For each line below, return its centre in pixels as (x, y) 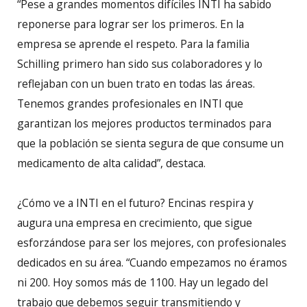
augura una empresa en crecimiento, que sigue (135, 222)
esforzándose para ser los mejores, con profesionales (152, 242)
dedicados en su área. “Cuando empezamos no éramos (152, 262)
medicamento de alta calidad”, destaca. (111, 163)
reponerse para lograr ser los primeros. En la (131, 24)
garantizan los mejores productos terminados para (144, 123)
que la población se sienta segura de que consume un (150, 143)
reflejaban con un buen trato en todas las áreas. (136, 83)
